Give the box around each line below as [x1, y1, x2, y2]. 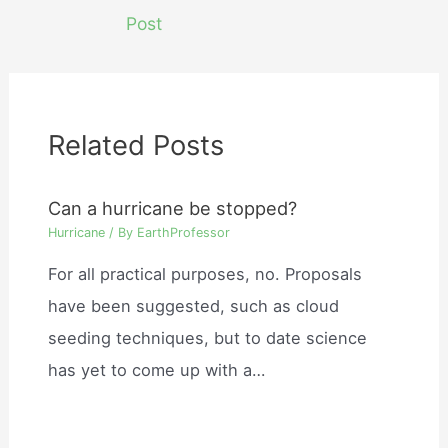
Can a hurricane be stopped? [48, 197, 298, 220]
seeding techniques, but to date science [48, 328, 368, 349]
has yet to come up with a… [48, 360, 266, 381]
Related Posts [48, 128, 225, 163]
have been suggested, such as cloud [48, 296, 340, 317]
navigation [62, 3, 144, 24]
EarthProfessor [137, 224, 231, 240]
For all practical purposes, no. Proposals [48, 264, 363, 285]
